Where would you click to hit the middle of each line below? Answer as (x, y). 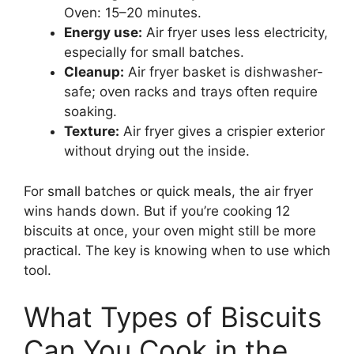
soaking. (90, 112)
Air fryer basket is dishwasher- (224, 72)
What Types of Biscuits (173, 317)
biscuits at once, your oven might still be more (170, 230)
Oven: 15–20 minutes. (133, 13)
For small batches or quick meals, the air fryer (168, 191)
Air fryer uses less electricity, (235, 33)
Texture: (92, 132)
